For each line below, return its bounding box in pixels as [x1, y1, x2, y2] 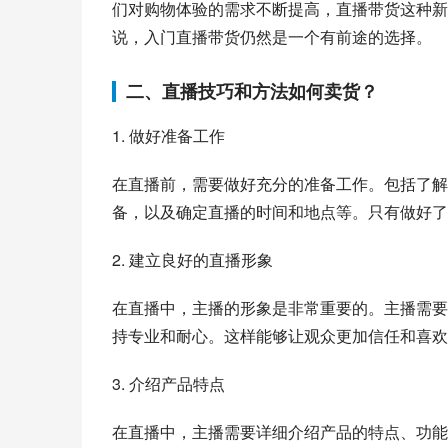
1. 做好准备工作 [112, 124, 225, 147]
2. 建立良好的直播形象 [112, 248, 273, 271]
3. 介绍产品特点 [112, 372, 225, 395]
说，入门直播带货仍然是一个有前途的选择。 [112, 25, 432, 48]
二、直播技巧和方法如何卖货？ [126, 78, 378, 104]
